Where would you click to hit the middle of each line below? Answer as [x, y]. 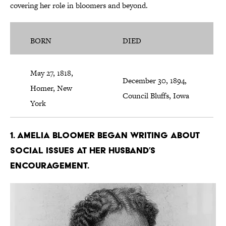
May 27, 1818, [52, 73]
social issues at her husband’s [83, 150]
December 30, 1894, [155, 81]
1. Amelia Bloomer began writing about [105, 135]
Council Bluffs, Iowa [156, 96]
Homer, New [51, 88]
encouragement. [50, 165]
